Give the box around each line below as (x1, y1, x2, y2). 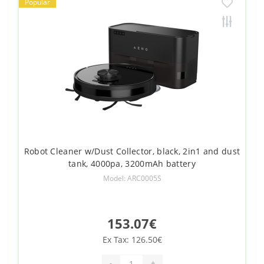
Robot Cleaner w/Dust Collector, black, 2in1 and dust (24, 145, 240, 157)
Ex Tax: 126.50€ (102, 233, 162, 245)
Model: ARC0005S (103, 173, 161, 183)
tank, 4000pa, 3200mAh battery (68, 157, 196, 169)
